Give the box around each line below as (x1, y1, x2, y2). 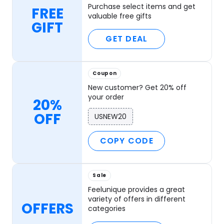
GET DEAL (105, 33, 148, 45)
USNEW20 (94, 111, 127, 122)
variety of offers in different (88, 194, 186, 204)
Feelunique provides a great (88, 184, 185, 195)
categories (88, 203, 126, 214)
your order (88, 92, 124, 102)
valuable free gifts (88, 11, 152, 21)
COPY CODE (99, 135, 153, 147)
